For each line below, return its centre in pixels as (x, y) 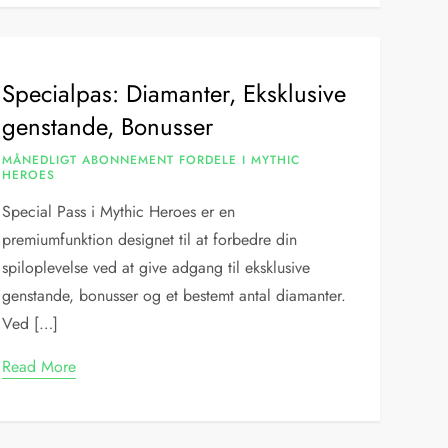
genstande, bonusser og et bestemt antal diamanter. (174, 295)
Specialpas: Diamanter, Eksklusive (174, 93)
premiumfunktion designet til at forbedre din (150, 239)
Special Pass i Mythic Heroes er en (119, 211)
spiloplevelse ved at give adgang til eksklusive (156, 267)
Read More (39, 366)
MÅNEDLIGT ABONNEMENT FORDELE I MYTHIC (151, 160)
